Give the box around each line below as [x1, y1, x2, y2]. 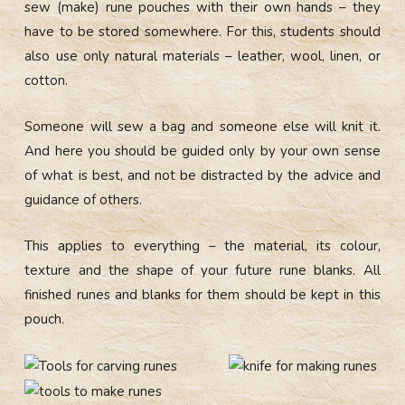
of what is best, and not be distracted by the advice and [24, 166, 381, 185]
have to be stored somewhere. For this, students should [24, 22, 381, 41]
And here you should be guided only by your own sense [24, 142, 381, 161]
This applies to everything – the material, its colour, [24, 237, 381, 256]
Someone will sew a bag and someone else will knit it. [24, 118, 381, 137]
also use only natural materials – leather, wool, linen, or [24, 46, 381, 65]
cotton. [24, 71, 69, 89]
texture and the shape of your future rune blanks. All [24, 261, 381, 280]
